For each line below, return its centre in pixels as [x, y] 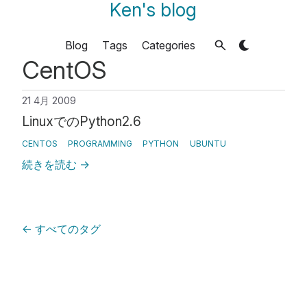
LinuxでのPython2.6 [82, 121]
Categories [168, 45]
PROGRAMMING [100, 144]
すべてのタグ [66, 229]
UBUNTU [208, 144]
